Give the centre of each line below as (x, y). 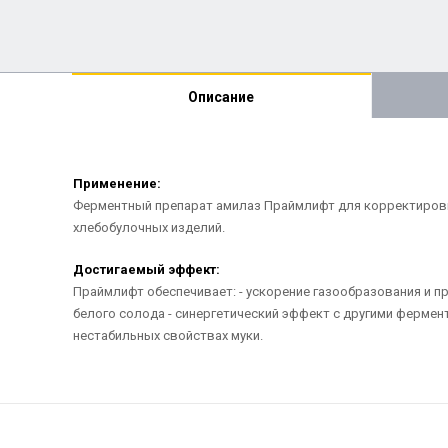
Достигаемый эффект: (146, 269)
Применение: (116, 183)
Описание (221, 96)
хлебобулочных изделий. (148, 227)
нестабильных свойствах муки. (167, 335)
